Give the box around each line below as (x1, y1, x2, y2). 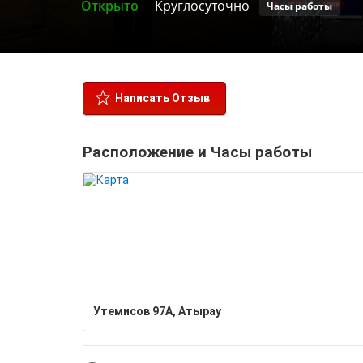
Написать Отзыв (115, 92, 210, 105)
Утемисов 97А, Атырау (93, 305, 221, 318)
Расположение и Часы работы (83, 143, 312, 161)
